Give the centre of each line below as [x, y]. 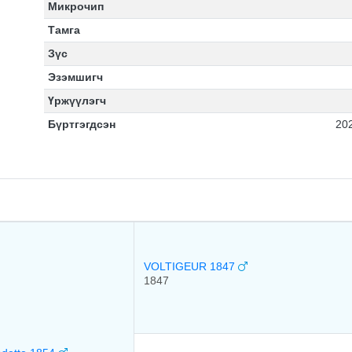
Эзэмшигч [75, 77]
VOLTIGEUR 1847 [191, 266]
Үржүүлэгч [77, 101]
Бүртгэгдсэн [81, 124]
